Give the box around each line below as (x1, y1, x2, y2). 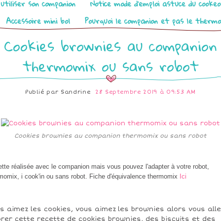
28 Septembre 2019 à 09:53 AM (95, 88, 196, 95)
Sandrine (61, 88, 91, 95)
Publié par (25, 88, 61, 95)
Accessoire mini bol (6, 13, 70, 28)
